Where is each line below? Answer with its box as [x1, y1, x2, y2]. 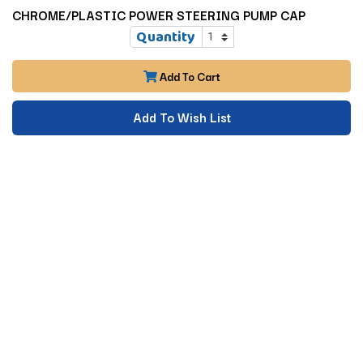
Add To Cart [156, 66, 220, 85]
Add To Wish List [132, 106, 231, 126]
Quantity [136, 25, 195, 47]
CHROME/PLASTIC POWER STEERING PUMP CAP [12, 4, 305, 24]
